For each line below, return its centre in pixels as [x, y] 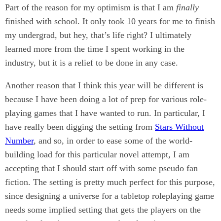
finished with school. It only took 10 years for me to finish [110, 21]
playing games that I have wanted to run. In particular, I [105, 113]
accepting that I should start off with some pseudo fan [101, 168]
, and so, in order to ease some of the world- [113, 141]
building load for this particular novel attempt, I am [97, 155]
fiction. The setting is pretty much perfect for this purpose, [110, 182]
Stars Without [179, 127]
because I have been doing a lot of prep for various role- [106, 99]
